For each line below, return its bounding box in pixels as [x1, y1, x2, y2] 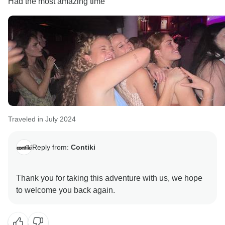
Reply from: [32, 143, 71, 151]
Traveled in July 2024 [8, 115, 76, 124]
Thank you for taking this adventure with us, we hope [16, 174, 172, 183]
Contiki [71, 143, 95, 151]
